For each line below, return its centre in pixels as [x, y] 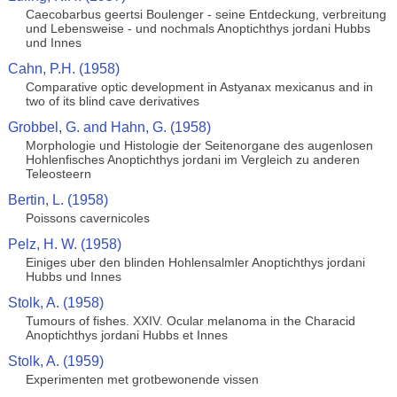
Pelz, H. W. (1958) [64, 244]
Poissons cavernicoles [87, 218]
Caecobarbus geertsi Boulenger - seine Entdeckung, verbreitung [206, 14]
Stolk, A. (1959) [55, 361]
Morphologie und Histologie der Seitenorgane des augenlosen [199, 145]
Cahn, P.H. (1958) [63, 69]
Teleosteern [58, 174]
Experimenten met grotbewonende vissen [142, 379]
